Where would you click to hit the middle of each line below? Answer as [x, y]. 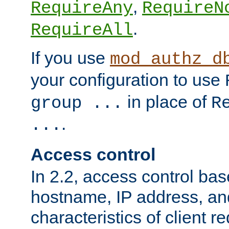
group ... [77, 104]
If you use [70, 58]
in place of [167, 102]
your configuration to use [128, 80]
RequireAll [82, 30]
